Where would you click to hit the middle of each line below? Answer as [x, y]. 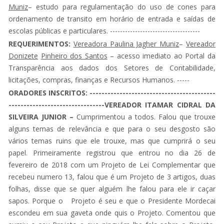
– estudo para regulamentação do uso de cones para [122, 6]
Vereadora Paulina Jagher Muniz [126, 43]
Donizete [23, 55]
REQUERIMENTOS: [41, 43]
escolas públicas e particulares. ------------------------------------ [104, 30]
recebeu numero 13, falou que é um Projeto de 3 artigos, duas [112, 176]
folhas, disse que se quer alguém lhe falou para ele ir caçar [112, 188]
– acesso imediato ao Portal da [161, 55]
